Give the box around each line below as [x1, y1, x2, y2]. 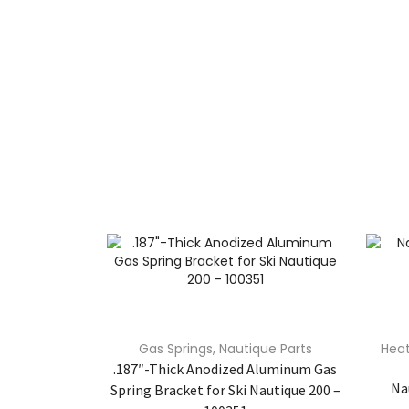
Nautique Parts [218, 339, 312, 358]
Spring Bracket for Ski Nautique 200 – [110, 380, 341, 399]
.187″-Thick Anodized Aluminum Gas [113, 359, 338, 378]
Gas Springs [138, 339, 213, 358]
